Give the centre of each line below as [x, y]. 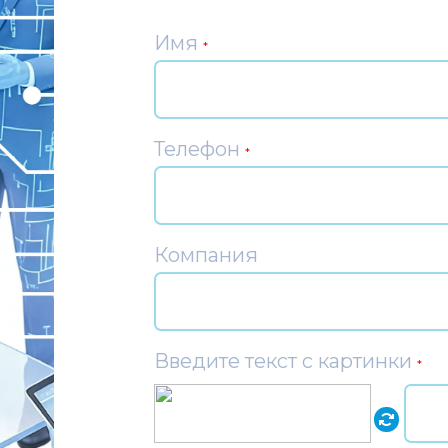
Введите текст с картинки [285, 361]
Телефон [199, 149]
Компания [206, 255]
